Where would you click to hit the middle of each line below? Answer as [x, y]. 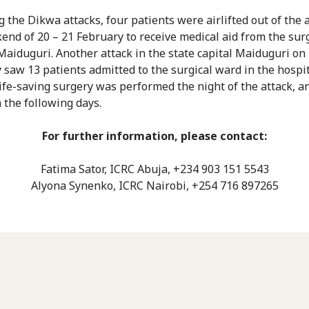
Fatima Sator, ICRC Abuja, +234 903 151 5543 [154, 169]
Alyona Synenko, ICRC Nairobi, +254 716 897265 [154, 185]
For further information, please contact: [154, 136]
